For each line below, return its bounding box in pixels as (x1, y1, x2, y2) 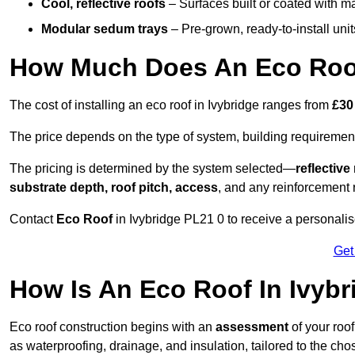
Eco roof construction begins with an (10, 320, 216, 334)
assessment (216, 320, 292, 334)
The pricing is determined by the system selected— (10, 162, 296, 176)
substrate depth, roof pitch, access (10, 181, 218, 195)
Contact (10, 212, 56, 227)
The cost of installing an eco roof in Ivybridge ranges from (10, 98, 332, 113)
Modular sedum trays (41, 22, 168, 36)
